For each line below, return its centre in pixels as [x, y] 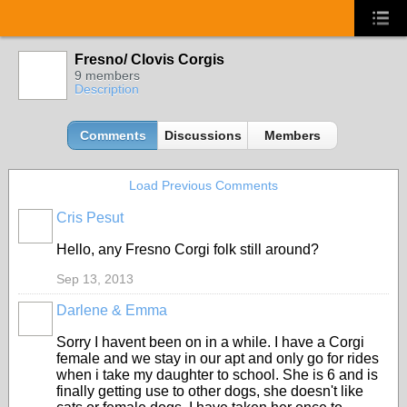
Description [107, 89]
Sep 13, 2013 [95, 279]
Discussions [203, 135]
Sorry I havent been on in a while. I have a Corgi [210, 342]
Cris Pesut [90, 218]
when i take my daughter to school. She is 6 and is [217, 375]
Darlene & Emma [112, 310]
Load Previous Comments [203, 185]
